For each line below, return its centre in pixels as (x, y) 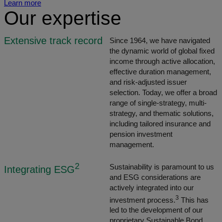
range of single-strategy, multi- (158, 103)
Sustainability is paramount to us (162, 167)
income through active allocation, (163, 61)
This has (194, 200)
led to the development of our (156, 210)
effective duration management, (161, 72)
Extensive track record (53, 40)
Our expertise (63, 18)
